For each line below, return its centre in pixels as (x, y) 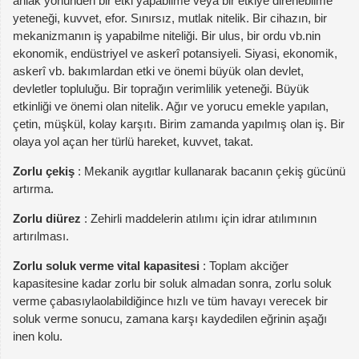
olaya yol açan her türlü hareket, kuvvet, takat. (133, 141)
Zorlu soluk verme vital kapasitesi (106, 265)
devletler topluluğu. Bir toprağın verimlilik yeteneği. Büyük (161, 88)
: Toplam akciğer (244, 265)
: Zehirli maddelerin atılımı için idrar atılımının (199, 218)
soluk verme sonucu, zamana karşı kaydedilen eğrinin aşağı (170, 318)
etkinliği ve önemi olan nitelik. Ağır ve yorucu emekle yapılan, (171, 106)
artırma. (33, 188)
